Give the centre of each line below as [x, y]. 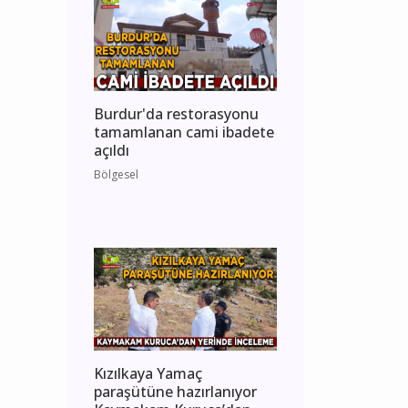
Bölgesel [116, 175]
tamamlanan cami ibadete [184, 133]
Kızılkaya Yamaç [148, 374]
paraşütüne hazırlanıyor [175, 392]
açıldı [112, 151]
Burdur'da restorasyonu [176, 114]
